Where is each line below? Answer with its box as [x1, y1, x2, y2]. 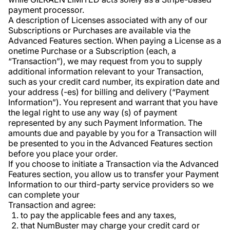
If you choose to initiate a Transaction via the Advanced [8, 159, 219, 169]
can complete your [8, 189, 80, 200]
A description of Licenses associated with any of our [8, 15, 207, 25]
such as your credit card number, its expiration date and [8, 76, 220, 87]
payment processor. [8, 5, 84, 15]
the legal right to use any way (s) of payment [8, 107, 177, 118]
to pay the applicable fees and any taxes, [21, 210, 176, 220]
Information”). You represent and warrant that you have [8, 97, 218, 107]
